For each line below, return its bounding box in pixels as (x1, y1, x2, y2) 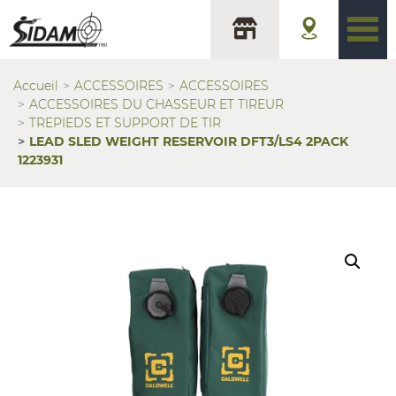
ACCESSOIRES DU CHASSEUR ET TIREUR (29, 96, 284, 112)
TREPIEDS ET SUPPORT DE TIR (29, 115, 221, 131)
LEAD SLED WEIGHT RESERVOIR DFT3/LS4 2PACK (29, 133, 348, 149)
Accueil (13, 78, 58, 94)
